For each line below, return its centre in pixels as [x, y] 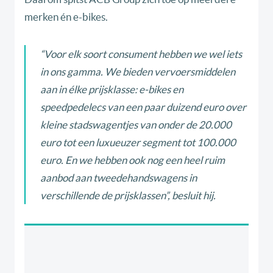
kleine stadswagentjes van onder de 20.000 [136, 125]
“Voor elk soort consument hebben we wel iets [141, 54]
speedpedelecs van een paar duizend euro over [143, 107]
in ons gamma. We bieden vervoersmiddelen [138, 72]
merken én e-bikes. [66, 17]
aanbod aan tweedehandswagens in [119, 178]
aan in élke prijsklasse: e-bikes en [112, 90]
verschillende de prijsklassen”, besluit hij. [128, 196]
